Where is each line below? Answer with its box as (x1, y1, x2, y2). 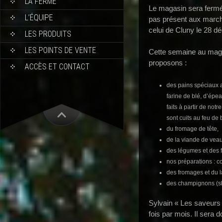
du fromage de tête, (166, 125, 219, 132)
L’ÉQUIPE (25, 12, 53, 22)
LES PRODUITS (25, 29, 71, 39)
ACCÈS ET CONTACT (25, 61, 90, 71)
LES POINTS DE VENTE (25, 45, 96, 55)
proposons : (149, 58, 187, 67)
